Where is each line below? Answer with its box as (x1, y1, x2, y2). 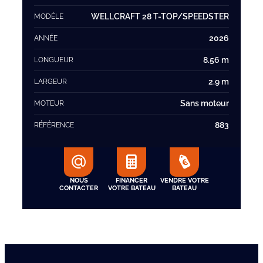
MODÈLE (34, 12, 63, 21)
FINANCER (116, 177, 147, 184)
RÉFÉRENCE (34, 121, 74, 129)
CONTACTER (59, 184, 98, 192)
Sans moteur (180, 99, 229, 108)
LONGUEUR (34, 56, 73, 64)
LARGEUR (34, 77, 67, 86)
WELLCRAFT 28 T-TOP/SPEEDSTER (91, 12, 229, 21)
